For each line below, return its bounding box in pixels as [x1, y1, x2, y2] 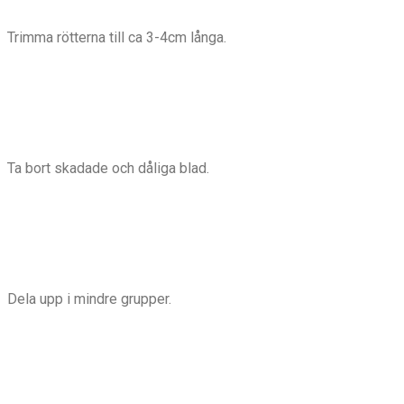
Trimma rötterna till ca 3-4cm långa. [7, 29, 226, 47]
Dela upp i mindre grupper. [7, 290, 171, 308]
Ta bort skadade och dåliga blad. [7, 160, 209, 178]
